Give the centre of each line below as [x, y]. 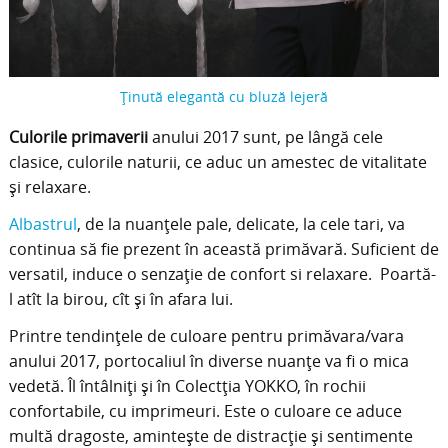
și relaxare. [49, 186]
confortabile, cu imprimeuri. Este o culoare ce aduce [205, 410]
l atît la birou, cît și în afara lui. [120, 298]
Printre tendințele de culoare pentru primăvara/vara [206, 335]
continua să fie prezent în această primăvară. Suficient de [223, 248]
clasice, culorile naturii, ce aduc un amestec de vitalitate [217, 161]
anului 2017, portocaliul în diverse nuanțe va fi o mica [208, 360]
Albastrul [42, 223]
